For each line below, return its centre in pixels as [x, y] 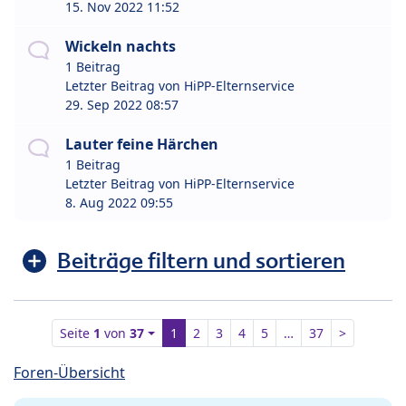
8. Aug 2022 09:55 [119, 203]
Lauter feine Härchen [142, 145]
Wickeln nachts [121, 47]
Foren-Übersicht [69, 373]
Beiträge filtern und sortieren [201, 261]
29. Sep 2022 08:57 [122, 105]
